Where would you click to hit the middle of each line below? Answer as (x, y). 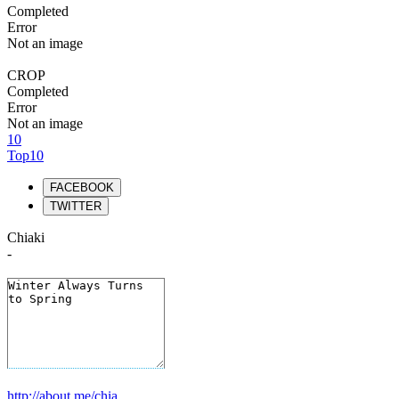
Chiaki (26, 237)
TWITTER (76, 206)
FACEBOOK (82, 187)
